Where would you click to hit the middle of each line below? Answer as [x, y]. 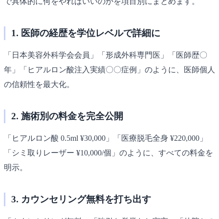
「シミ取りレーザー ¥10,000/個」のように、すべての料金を [109, 153]
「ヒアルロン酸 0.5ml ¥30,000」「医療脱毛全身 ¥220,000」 [106, 138]
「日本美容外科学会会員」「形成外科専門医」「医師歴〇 [106, 55]
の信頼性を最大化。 [39, 84]
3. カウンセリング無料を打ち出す [81, 199]
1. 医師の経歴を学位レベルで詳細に [86, 33]
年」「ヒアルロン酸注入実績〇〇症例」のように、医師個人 [109, 69]
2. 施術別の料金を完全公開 [67, 116]
